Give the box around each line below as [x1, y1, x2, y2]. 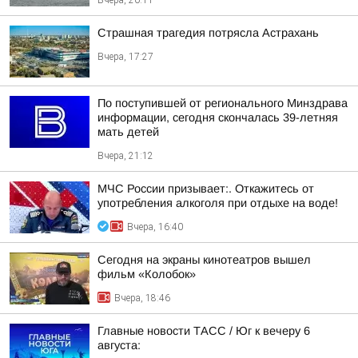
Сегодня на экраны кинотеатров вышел [97, 253, 311, 266]
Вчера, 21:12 [97, 150, 153, 161]
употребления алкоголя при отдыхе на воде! [97, 197, 338, 209]
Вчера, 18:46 [114, 292, 170, 304]
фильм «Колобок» [97, 268, 196, 280]
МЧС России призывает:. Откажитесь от [97, 182, 314, 195]
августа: [97, 339, 141, 352]
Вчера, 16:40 [127, 221, 183, 233]
